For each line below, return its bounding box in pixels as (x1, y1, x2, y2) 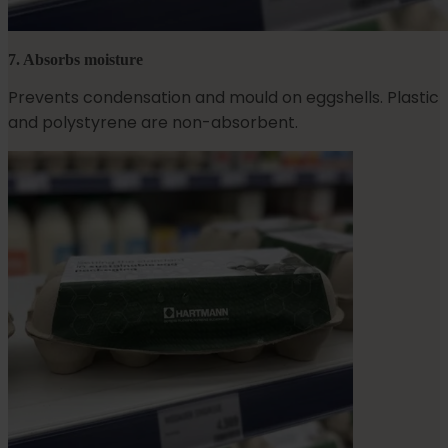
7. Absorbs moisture (8, 51, 143, 69)
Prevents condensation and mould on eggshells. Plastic (8, 86, 439, 110)
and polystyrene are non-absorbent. (8, 111, 298, 135)
